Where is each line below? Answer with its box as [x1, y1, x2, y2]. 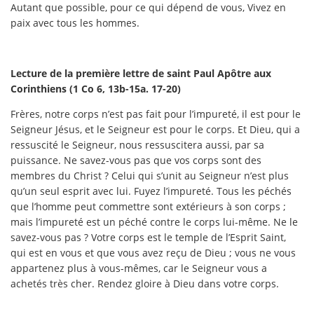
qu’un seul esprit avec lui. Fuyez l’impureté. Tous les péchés [11, 184, 292, 198]
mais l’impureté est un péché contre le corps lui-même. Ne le [11, 214, 298, 228]
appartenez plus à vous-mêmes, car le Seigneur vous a [11, 261, 267, 275]
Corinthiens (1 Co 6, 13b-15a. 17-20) [11, 81, 181, 95]
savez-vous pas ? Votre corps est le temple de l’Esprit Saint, [11, 230, 286, 244]
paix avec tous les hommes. [11, 15, 139, 29]
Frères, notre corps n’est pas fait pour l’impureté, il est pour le [11, 107, 301, 121]
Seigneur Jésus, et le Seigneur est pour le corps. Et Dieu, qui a [11, 122, 300, 136]
